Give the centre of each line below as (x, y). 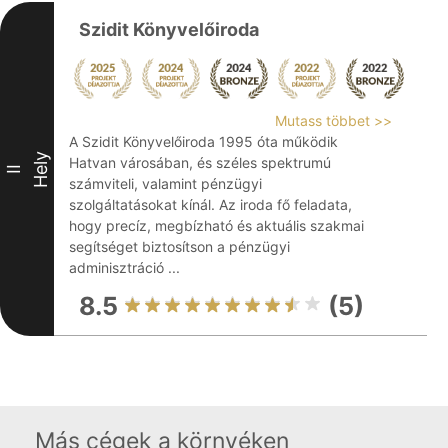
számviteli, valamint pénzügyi (165, 183)
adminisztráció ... (124, 267)
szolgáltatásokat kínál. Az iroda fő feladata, (210, 204)
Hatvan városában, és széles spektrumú (200, 162)
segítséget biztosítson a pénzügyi (179, 246)
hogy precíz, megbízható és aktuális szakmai (216, 225)
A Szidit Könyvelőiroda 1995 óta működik (203, 141)
